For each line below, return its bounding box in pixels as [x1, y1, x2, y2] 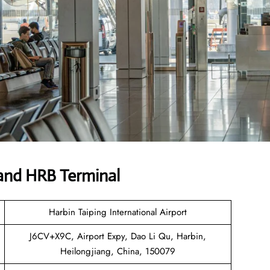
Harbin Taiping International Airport [49, 205, 187, 219]
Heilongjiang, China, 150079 [60, 244, 175, 258]
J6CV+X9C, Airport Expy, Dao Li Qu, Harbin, [30, 229, 206, 243]
